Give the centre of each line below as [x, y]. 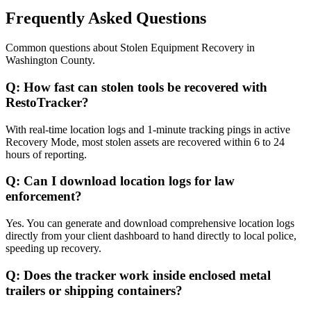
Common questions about [63, 48]
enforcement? [44, 196]
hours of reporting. [46, 154]
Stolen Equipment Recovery [182, 48]
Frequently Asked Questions [106, 18]
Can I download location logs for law [129, 181]
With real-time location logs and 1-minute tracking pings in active [148, 129]
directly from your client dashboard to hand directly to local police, [151, 235]
